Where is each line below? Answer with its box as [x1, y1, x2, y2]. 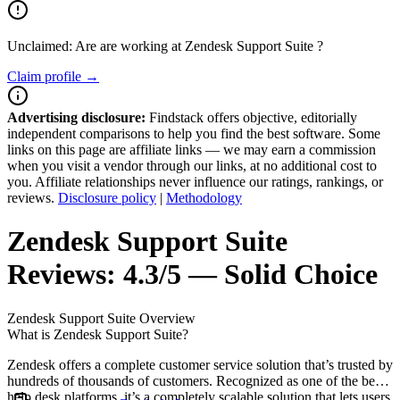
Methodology [166, 190, 242, 205]
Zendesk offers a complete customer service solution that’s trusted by [7, 356, 393, 372]
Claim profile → [7, 69, 99, 84]
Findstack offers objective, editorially [146, 110, 357, 125]
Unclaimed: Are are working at [7, 38, 185, 54]
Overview [136, 310, 196, 326]
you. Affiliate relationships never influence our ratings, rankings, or [7, 174, 383, 189]
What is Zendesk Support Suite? [7, 326, 188, 342]
